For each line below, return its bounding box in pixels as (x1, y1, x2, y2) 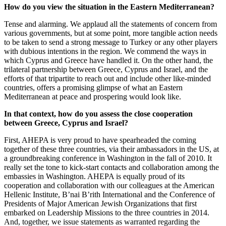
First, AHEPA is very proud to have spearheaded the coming (4, 135, 196, 144)
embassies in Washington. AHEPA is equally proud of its (4, 172, 185, 181)
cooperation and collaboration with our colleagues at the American (4, 181, 214, 190)
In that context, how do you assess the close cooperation (4, 109, 193, 118)
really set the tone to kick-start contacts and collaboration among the (4, 162, 219, 172)
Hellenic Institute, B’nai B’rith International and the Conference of (4, 190, 215, 199)
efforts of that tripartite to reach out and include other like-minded (4, 74, 211, 83)
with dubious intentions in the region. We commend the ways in (4, 46, 206, 55)
